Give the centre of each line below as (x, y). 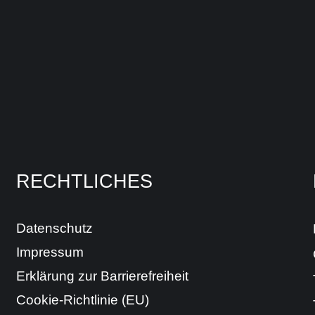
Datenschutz (54, 228)
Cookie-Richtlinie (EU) (82, 300)
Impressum (50, 252)
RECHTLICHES (84, 182)
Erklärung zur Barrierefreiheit (102, 276)
